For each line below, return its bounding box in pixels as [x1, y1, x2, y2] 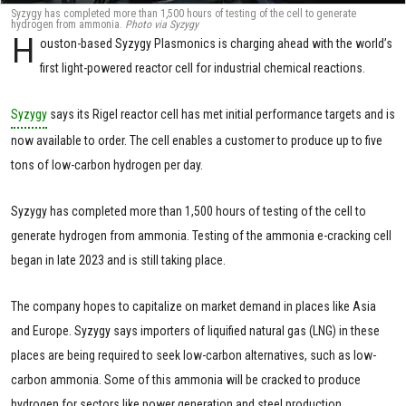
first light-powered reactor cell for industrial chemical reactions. [40, 61, 366, 75]
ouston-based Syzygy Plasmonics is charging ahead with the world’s [40, 36, 393, 51]
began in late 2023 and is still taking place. [11, 253, 226, 267]
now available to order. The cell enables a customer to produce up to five [11, 133, 382, 148]
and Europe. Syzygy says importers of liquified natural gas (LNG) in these [11, 324, 380, 338]
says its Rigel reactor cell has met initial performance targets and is [47, 107, 395, 121]
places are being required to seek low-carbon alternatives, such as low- [11, 348, 376, 362]
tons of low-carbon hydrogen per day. [11, 158, 203, 172]
